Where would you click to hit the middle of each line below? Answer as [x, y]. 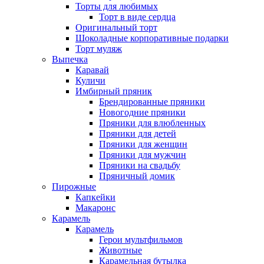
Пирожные [74, 187]
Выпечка [70, 59]
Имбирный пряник [114, 91]
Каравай [92, 70]
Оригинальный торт [116, 27]
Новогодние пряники [142, 112]
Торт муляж [99, 49]
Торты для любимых [117, 6]
